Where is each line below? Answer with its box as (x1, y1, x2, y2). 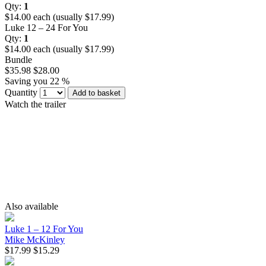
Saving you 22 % (5, 75, 69, 86)
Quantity (5, 87, 40, 97)
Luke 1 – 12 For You (5, 223, 83, 234)
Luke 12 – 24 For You (5, 22, 88, 33)
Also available (5, 201, 58, 211)
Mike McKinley (5, 234, 65, 245)
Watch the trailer (5, 99, 66, 109)
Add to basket (72, 88, 121, 97)
